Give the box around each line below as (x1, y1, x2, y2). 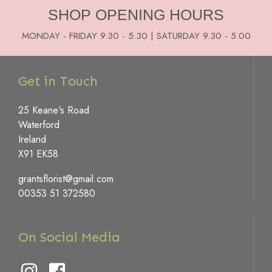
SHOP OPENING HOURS (48, 5, 224, 23)
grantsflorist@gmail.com (18, 172, 114, 186)
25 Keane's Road (18, 103, 89, 117)
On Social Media (18, 228, 120, 245)
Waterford (18, 117, 59, 132)
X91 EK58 (18, 146, 58, 161)
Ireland (18, 132, 46, 146)
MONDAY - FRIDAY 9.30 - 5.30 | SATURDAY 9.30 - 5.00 (21, 29, 251, 42)
